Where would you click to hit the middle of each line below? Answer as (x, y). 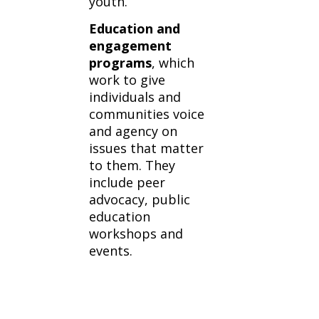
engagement (130, 46)
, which (173, 63)
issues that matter (146, 148)
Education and (134, 28)
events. (110, 251)
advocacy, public (139, 199)
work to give (127, 80)
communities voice (146, 114)
